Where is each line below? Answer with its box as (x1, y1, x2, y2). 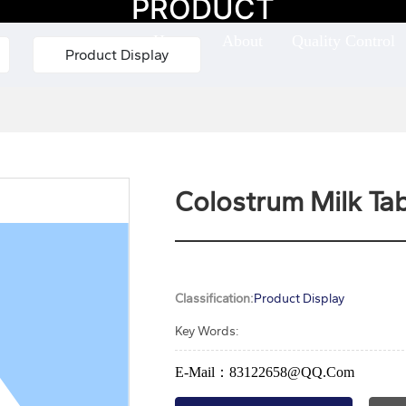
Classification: (174, 290, 254, 306)
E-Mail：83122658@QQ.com (174, 364, 354, 381)
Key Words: (174, 323, 239, 339)
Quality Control (292, 32, 396, 50)
